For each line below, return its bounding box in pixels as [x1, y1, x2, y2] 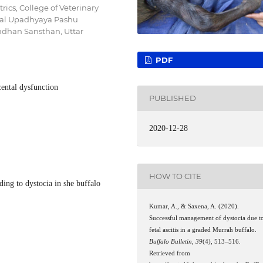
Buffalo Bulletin [149, 238, 193, 245]
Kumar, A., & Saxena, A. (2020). [149, 203, 240, 210]
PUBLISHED [149, 93, 197, 103]
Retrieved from [149, 249, 191, 257]
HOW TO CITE [149, 171, 202, 181]
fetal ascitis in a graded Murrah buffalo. [149, 226, 257, 233]
